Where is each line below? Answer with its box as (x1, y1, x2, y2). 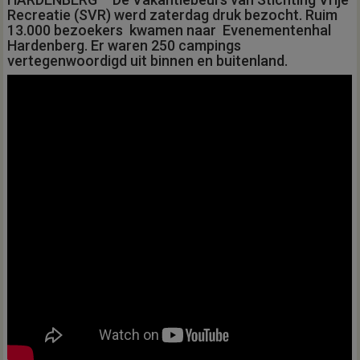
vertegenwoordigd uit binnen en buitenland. (7, 51, 288, 69)
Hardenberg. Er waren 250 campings (7, 36, 242, 54)
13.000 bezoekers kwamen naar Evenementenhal (7, 21, 332, 39)
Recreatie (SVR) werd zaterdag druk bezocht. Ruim (7, 6, 338, 23)
